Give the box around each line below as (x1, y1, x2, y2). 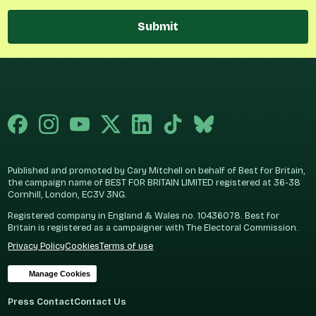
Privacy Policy (8, 241, 66, 252)
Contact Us (74, 296, 127, 308)
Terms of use (99, 241, 154, 252)
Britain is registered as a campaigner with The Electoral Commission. (8, 222, 299, 233)
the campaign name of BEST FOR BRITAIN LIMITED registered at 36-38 (8, 177, 301, 188)
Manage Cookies (29, 269, 91, 279)
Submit (138, 20, 178, 34)
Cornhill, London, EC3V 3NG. (8, 189, 128, 200)
